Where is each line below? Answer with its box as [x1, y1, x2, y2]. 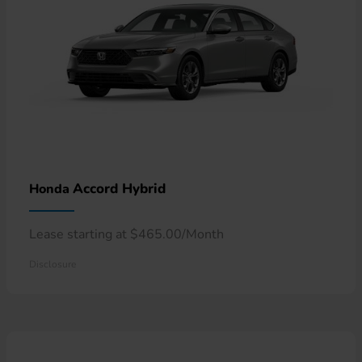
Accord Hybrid [73, 179, 166, 198]
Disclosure [29, 257, 76, 271]
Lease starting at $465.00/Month [29, 225, 224, 243]
